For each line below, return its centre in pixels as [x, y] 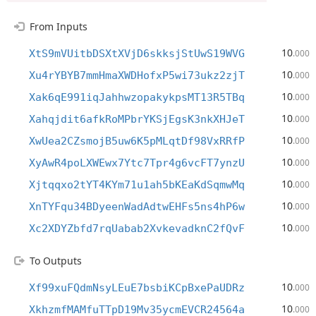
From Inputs [59, 26]
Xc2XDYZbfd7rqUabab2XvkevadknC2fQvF [137, 229]
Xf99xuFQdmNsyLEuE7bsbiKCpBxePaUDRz [137, 288]
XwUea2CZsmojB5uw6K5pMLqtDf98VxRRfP [137, 141]
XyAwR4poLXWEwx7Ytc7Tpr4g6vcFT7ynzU [137, 163]
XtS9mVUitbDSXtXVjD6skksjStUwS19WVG [137, 54]
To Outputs [56, 261]
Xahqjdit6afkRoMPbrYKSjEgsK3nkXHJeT [137, 119]
